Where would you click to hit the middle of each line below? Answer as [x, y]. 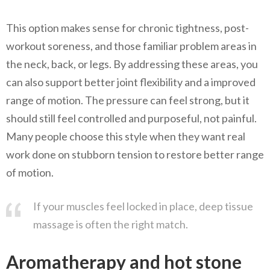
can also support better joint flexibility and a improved [131, 82]
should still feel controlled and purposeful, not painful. [131, 118]
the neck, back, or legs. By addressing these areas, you [132, 64]
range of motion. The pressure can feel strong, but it [128, 100]
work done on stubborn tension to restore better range [135, 154]
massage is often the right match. [111, 224]
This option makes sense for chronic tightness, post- [127, 27]
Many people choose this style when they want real [126, 136]
